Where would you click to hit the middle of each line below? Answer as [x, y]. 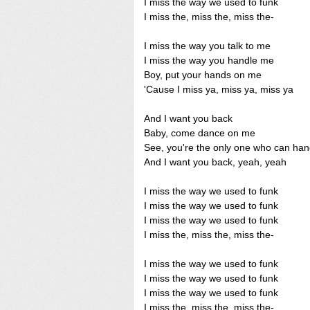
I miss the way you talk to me [207, 46]
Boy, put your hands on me [203, 75]
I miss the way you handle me [209, 60]
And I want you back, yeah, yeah [215, 162]
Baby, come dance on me [200, 133]
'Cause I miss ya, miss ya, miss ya [219, 89]
